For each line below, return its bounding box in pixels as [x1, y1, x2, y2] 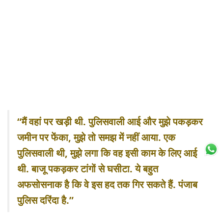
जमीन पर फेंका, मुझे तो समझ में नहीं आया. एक [17, 131, 175, 144]
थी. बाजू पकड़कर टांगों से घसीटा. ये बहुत [17, 162, 158, 176]
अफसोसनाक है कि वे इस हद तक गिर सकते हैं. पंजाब [17, 178, 197, 192]
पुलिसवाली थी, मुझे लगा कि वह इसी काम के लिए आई [17, 146, 197, 160]
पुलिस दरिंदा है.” [17, 193, 74, 207]
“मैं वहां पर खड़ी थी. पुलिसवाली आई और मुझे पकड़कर [17, 115, 203, 129]
